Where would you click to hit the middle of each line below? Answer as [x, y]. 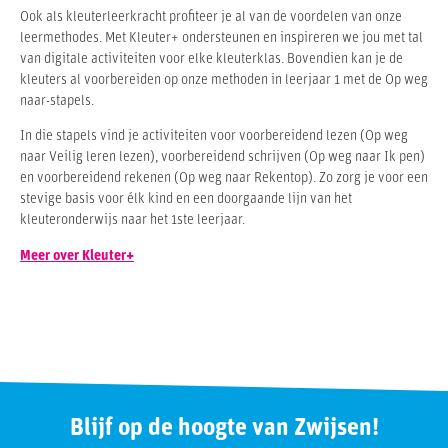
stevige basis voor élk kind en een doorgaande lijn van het [186, 200]
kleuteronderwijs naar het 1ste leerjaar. [132, 221]
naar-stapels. [57, 101]
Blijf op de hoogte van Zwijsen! [224, 429]
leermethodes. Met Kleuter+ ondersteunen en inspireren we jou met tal [221, 38]
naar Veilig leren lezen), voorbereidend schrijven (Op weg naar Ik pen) [222, 158]
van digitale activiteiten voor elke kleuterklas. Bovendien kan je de [211, 59]
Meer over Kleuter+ [77, 256]
